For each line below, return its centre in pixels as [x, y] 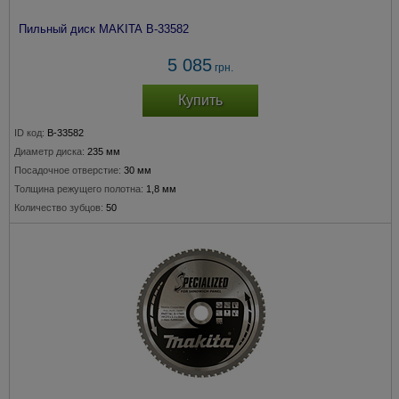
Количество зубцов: [59, 208]
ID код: [29, 133]
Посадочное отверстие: [68, 170]
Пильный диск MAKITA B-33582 [104, 29]
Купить [200, 100]
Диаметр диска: [49, 151]
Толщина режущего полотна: [79, 189]
